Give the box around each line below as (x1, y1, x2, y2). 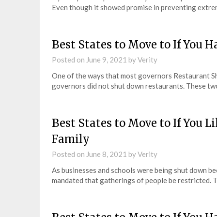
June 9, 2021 (86, 55, 127, 64)
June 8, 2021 (86, 150, 127, 158)
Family (52, 132, 90, 146)
